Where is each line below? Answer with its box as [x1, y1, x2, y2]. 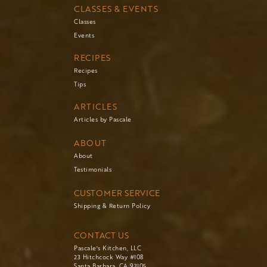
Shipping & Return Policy [74, 201, 150, 210]
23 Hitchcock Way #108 [74, 253, 144, 262]
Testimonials [74, 165, 111, 174]
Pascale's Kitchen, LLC [74, 244, 141, 253]
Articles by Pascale [74, 115, 132, 124]
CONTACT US [74, 229, 129, 241]
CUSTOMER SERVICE [74, 187, 160, 199]
